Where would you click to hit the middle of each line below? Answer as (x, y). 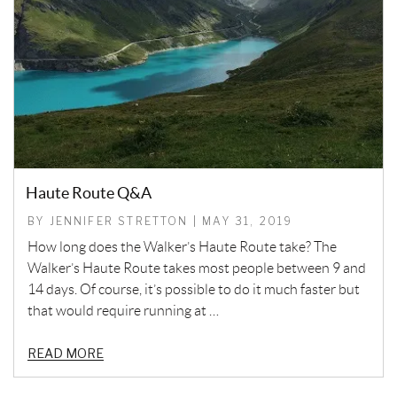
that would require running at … (123, 310)
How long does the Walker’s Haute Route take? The (182, 246)
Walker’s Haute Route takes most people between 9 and (197, 268)
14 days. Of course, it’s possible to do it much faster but (194, 289)
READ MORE (66, 353)
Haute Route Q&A (89, 192)
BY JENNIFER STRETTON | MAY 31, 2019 (160, 221)
